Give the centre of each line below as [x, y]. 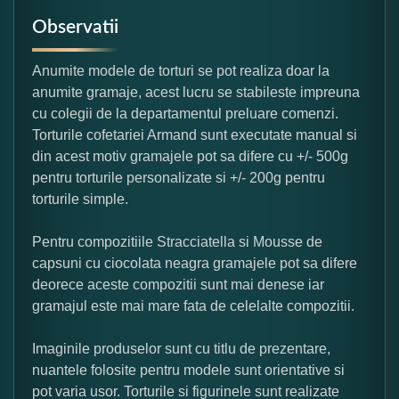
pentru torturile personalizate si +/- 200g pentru [179, 177]
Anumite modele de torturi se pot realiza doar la [181, 70]
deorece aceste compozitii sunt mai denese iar [178, 284]
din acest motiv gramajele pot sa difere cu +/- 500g [190, 156]
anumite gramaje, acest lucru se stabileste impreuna [196, 92]
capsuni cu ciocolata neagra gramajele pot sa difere [195, 263]
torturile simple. [80, 199]
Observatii [75, 27]
